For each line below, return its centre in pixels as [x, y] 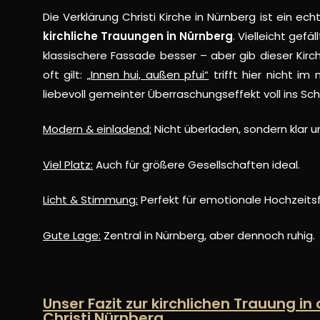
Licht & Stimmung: [90, 200]
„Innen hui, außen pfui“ [148, 74]
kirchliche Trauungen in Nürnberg [138, 36]
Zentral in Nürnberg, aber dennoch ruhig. [208, 235]
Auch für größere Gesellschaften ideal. [196, 164]
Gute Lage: [72, 235]
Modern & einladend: [97, 129]
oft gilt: [65, 74]
